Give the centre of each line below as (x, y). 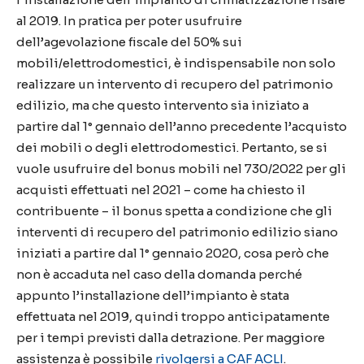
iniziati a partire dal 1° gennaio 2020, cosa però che (173, 253)
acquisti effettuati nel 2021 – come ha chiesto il (161, 190)
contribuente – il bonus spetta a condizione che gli (174, 211)
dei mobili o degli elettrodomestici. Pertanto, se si (172, 148)
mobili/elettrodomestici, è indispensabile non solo (176, 63)
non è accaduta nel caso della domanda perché (159, 275)
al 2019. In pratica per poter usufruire (129, 21)
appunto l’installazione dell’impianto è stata (153, 296)
